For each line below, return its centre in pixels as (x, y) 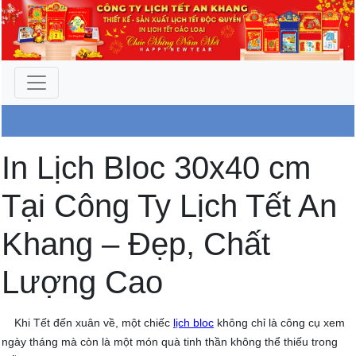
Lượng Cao (82, 282)
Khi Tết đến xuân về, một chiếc (87, 323)
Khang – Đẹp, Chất (136, 244)
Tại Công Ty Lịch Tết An (169, 206)
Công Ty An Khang (178, 153)
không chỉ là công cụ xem (279, 323)
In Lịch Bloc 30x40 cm (156, 168)
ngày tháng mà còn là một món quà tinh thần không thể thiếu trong (170, 342)
